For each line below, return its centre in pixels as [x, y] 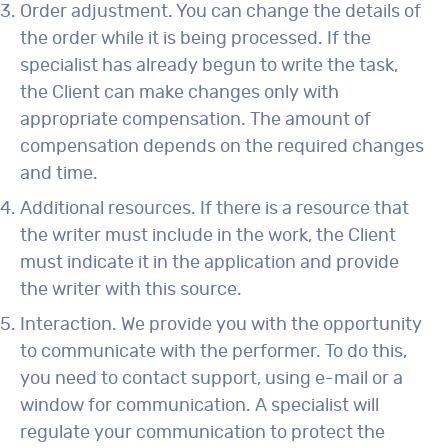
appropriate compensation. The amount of [195, 120]
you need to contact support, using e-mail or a [211, 379]
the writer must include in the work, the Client [208, 236]
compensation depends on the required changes [222, 147]
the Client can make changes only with [179, 93]
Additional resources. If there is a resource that [214, 209]
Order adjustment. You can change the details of [220, 12]
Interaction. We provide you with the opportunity [221, 325]
